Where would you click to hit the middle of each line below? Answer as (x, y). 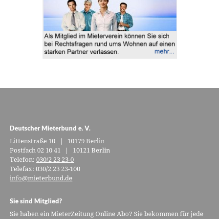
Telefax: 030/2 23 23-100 (45, 168)
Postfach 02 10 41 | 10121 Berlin (60, 150)
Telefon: (23, 159)
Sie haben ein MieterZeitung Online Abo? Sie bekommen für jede (107, 213)
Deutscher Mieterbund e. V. (50, 128)
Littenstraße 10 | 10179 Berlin (57, 141)
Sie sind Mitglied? (36, 201)
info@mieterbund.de (41, 178)
